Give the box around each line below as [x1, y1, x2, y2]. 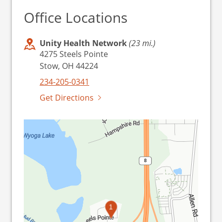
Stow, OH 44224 [40, 60, 98, 71]
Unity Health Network [40, 38, 129, 49]
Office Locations [24, 8, 127, 27]
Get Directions [40, 92, 94, 103]
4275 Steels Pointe [40, 49, 108, 59]
